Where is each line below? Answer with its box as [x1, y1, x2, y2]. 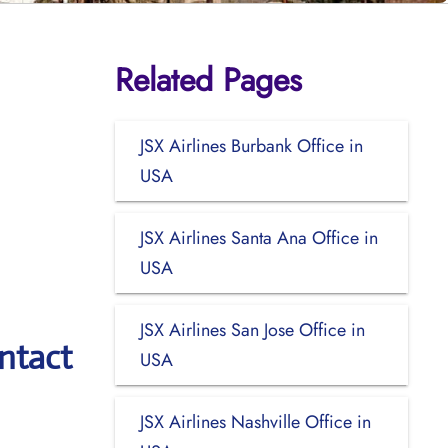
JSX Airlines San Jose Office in [139, 316, 365, 343]
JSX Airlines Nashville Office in [139, 408, 371, 435]
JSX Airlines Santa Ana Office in [139, 224, 378, 251]
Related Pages [114, 56, 302, 103]
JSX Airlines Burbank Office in [139, 132, 363, 159]
